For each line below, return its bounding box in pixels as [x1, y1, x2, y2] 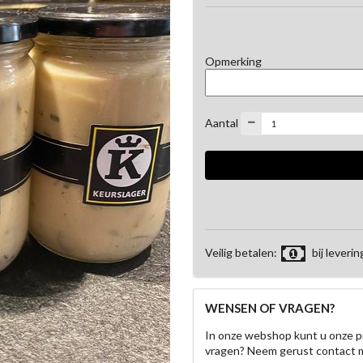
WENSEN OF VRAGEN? [205, 301, 335, 316]
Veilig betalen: [205, 246, 280, 260]
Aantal [205, 115, 238, 130]
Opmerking [205, 53, 262, 68]
